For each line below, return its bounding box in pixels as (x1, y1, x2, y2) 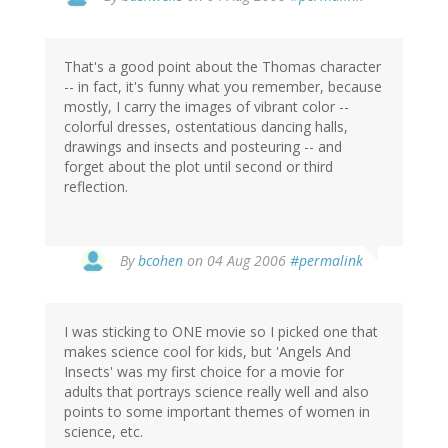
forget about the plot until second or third (64, 157, 333, 177)
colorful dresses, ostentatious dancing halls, (64, 117, 348, 137)
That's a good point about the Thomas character (64, 57, 381, 77)
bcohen (138, 251, 183, 271)
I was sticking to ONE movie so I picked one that (64, 322, 378, 342)
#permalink (290, 251, 363, 271)
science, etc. (64, 422, 143, 442)
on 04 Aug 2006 (183, 251, 290, 271)
